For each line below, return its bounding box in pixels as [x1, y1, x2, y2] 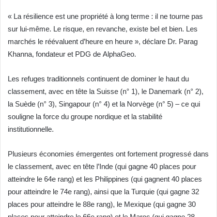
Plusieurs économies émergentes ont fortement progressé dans [8, 150, 209, 158]
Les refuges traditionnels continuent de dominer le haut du [8, 75, 189, 83]
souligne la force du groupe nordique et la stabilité [8, 112, 162, 121]
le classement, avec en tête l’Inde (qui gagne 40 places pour [8, 162, 196, 171]
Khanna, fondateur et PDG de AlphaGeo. [8, 50, 136, 59]
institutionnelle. [8, 125, 54, 134]
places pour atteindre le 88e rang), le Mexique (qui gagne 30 [8, 200, 196, 209]
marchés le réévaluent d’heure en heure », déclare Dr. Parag [8, 37, 198, 46]
